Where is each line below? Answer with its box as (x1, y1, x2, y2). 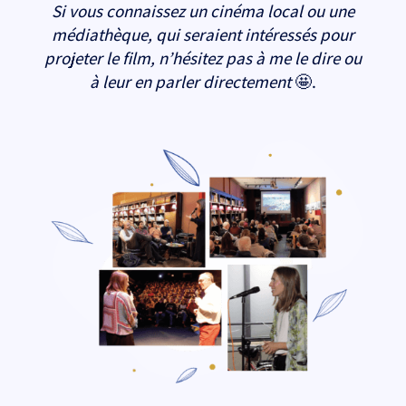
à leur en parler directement (89, 70, 291, 92)
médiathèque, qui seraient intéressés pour (51, 23, 354, 45)
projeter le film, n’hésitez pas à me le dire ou (43, 46, 362, 69)
